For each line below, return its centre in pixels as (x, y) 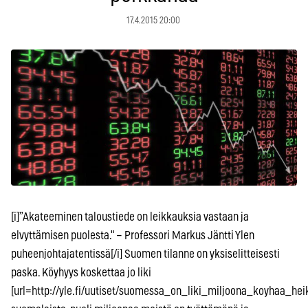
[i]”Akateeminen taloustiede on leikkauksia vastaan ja (130, 217)
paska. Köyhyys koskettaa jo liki (81, 272)
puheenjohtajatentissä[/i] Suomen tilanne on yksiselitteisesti (145, 254)
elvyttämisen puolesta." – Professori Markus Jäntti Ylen (133, 235)
